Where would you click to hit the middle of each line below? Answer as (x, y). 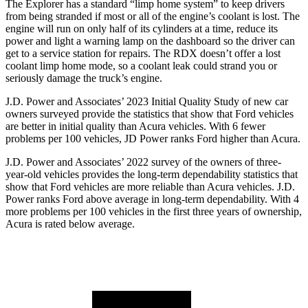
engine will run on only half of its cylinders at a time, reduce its (142, 29)
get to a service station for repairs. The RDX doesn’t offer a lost (143, 54)
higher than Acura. (259, 139)
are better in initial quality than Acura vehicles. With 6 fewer (135, 126)
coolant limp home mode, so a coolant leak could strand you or (141, 66)
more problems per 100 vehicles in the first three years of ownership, (154, 212)
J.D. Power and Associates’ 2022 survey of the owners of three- (143, 162)
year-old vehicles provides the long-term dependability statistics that (152, 175)
